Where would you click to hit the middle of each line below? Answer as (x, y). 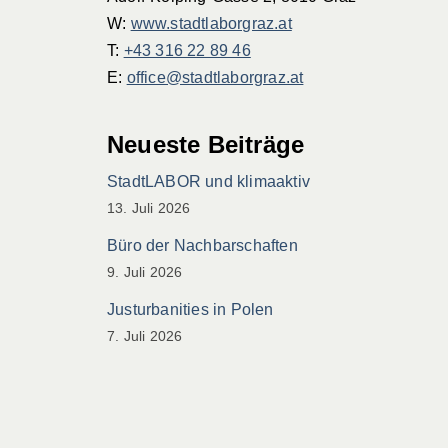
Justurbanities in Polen (190, 310)
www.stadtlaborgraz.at (211, 24)
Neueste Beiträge (206, 145)
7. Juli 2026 (145, 336)
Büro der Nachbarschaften (202, 246)
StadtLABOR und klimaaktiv (208, 182)
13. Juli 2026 (149, 208)
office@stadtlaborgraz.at (215, 78)
